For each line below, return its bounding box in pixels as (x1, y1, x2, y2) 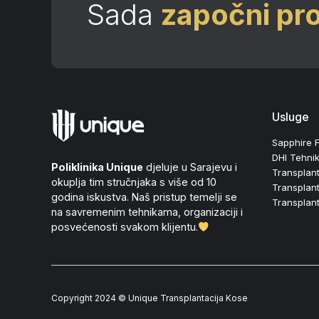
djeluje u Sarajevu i (143, 161, 237, 174)
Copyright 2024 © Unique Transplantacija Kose (51, 293, 248, 304)
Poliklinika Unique (51, 161, 143, 174)
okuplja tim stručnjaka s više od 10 (51, 176, 216, 189)
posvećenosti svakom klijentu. (51, 221, 198, 234)
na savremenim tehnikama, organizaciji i (51, 206, 243, 219)
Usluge (272, 110, 309, 125)
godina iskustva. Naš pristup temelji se (51, 191, 237, 204)
